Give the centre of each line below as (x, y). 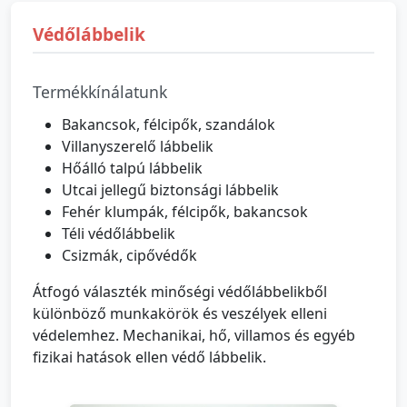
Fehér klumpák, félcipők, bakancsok (185, 211)
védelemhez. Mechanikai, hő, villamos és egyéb (194, 335)
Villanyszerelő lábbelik (138, 146)
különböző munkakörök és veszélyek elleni (180, 313)
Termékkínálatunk (100, 92)
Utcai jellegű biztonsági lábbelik (170, 189)
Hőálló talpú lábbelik (132, 168)
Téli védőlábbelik (119, 233)
